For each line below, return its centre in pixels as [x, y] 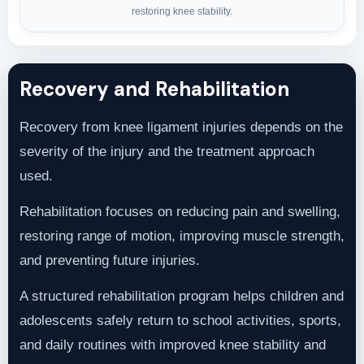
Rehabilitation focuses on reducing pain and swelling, [180, 212]
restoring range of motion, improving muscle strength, [182, 236]
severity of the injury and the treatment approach [167, 152]
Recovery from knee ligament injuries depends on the [181, 128]
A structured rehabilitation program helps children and [182, 297]
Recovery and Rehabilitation [154, 89]
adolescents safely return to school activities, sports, [180, 321]
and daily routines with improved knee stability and [173, 345]
